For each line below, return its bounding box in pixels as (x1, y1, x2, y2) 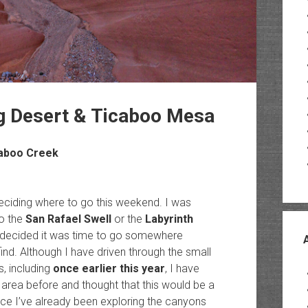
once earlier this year (52, 261, 165, 275)
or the (111, 212, 145, 225)
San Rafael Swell (25, 212, 111, 225)
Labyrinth (144, 212, 193, 225)
